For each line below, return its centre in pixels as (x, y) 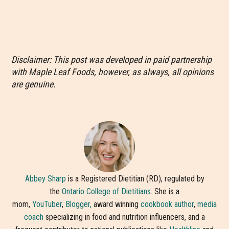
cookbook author (167, 204)
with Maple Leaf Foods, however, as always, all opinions (113, 72)
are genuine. (34, 84)
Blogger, (78, 204)
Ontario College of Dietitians (106, 191)
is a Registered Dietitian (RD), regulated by (135, 179)
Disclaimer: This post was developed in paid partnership (112, 60)
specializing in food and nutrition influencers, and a (124, 217)
